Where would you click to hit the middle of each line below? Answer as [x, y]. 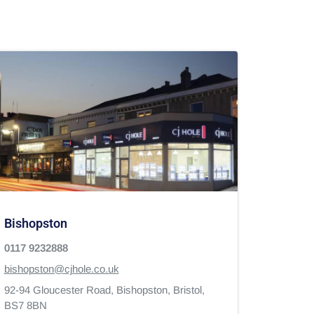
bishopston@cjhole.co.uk [61, 269]
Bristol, [190, 290]
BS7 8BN [25, 305]
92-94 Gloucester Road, [60, 290]
